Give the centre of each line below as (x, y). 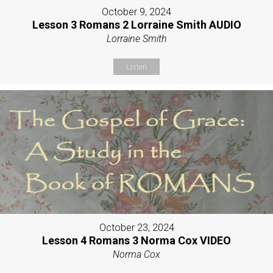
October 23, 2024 (136, 228)
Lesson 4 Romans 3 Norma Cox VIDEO (136, 241)
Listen (136, 66)
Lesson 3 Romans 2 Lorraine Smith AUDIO (136, 24)
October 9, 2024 (136, 12)
